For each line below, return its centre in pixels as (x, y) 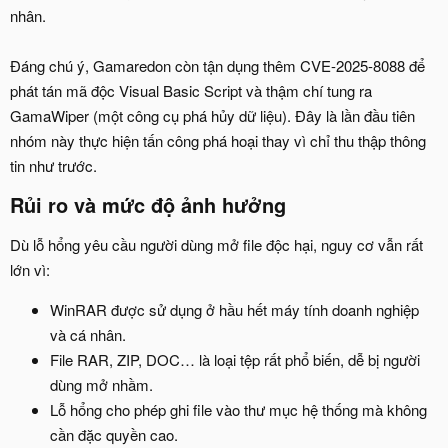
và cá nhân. (88, 334)
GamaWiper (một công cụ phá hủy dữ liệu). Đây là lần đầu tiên (212, 115)
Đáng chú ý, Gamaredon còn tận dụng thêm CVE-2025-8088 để (217, 65)
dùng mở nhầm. (101, 384)
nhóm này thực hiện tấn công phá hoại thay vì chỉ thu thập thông (218, 140)
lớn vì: (30, 269)
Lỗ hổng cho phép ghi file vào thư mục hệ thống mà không (238, 409)
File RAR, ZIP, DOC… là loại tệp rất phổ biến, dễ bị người (235, 359)
